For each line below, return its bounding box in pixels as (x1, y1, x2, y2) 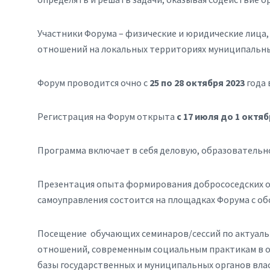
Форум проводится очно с (37, 77, 149, 89)
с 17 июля (177, 110, 219, 122)
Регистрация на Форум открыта (37, 110, 177, 122)
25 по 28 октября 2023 (149, 77, 245, 89)
